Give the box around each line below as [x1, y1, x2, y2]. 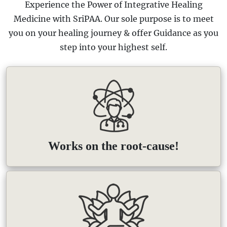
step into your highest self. [60, 42, 167, 53]
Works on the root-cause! [48, 139, 179, 153]
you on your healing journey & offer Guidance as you [9, 28, 218, 39]
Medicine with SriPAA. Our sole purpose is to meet [13, 14, 214, 24]
